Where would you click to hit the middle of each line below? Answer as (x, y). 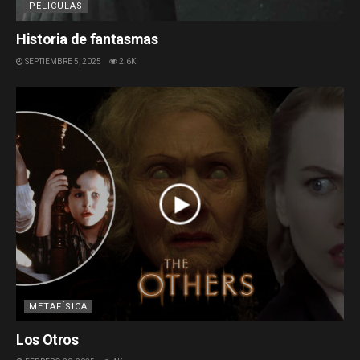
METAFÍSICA (58, 306)
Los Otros (47, 339)
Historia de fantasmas (87, 39)
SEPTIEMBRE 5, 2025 (62, 62)
